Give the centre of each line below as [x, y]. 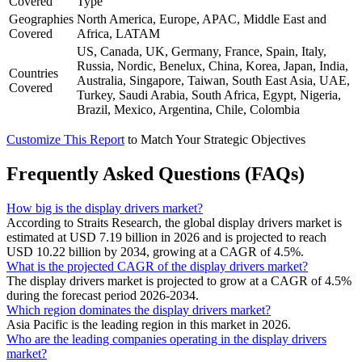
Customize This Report [65, 140]
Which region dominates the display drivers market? [139, 309]
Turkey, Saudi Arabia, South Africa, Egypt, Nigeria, [209, 95]
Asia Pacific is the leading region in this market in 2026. [149, 324]
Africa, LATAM [118, 34]
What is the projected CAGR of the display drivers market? [157, 266]
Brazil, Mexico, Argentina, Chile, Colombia [188, 110]
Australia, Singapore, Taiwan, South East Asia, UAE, [213, 81]
